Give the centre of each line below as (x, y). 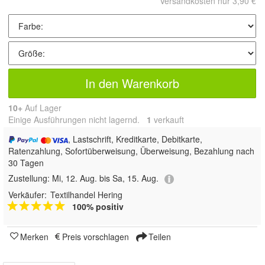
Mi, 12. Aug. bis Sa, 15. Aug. (105, 178)
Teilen (159, 236)
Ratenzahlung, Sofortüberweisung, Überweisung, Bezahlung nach (131, 151)
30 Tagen (26, 163)
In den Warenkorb (132, 83)
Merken (34, 236)
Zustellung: (30, 178)
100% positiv (98, 206)
